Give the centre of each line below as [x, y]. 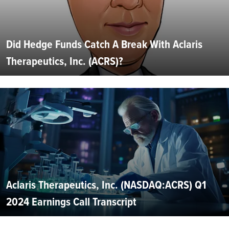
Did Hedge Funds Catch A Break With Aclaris [104, 44]
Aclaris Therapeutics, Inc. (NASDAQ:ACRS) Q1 [106, 185]
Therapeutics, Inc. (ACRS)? [65, 61]
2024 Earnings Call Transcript [71, 202]
